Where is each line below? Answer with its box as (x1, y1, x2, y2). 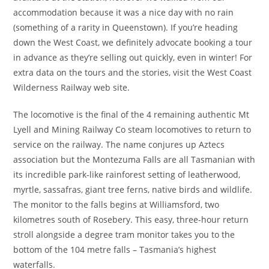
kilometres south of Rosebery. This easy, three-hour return (13, 214, 249, 225)
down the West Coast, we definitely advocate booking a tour (13, 37, 253, 48)
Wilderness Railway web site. (13, 82, 130, 93)
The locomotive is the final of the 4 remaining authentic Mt (13, 109, 250, 120)
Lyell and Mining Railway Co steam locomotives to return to (13, 124, 252, 135)
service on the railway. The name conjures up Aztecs (13, 139, 225, 150)
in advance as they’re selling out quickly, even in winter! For (13, 52, 253, 63)
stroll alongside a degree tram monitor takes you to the (13, 229, 235, 240)
